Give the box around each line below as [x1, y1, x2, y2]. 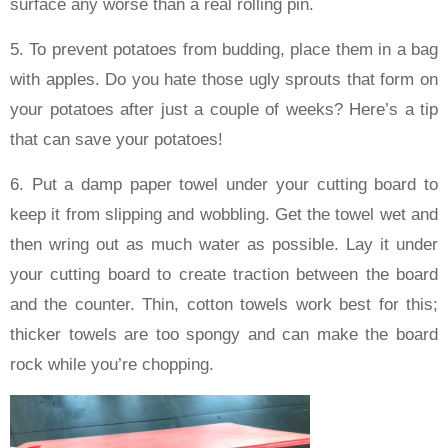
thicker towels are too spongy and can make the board [10, 324, 438, 344]
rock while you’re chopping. [10, 354, 214, 374]
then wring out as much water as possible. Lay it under [10, 234, 438, 254]
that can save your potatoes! [10, 129, 223, 149]
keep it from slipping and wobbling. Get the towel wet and [10, 204, 438, 224]
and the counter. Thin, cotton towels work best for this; [10, 294, 438, 314]
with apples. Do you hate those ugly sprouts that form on [10, 69, 438, 89]
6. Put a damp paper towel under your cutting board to [10, 174, 438, 194]
